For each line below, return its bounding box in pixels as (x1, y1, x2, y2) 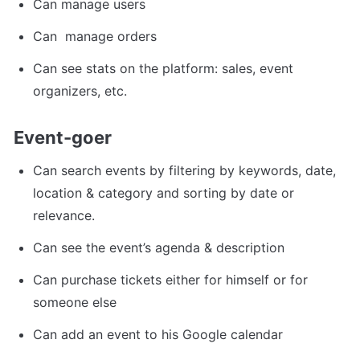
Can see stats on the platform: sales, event (33, 59, 293, 76)
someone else (33, 294, 117, 311)
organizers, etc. (33, 82, 127, 99)
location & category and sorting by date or (33, 185, 294, 202)
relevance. (33, 207, 95, 224)
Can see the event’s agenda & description (33, 239, 284, 256)
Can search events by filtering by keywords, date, (33, 162, 336, 179)
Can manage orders (33, 27, 157, 44)
